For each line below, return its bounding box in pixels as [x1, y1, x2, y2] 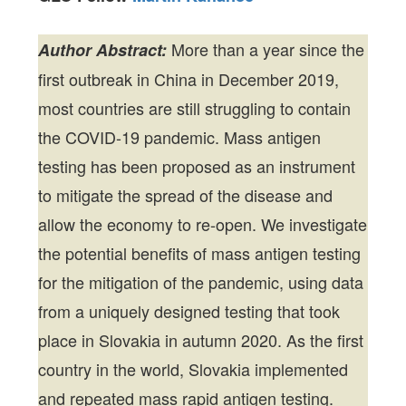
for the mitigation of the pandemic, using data [38, 270, 364, 295]
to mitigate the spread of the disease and [38, 183, 333, 208]
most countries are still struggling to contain [38, 96, 352, 121]
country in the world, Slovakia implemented [38, 357, 349, 382]
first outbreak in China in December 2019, [38, 67, 340, 92]
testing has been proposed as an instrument [38, 154, 356, 179]
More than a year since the [167, 37, 365, 62]
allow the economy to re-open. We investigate [38, 212, 368, 237]
